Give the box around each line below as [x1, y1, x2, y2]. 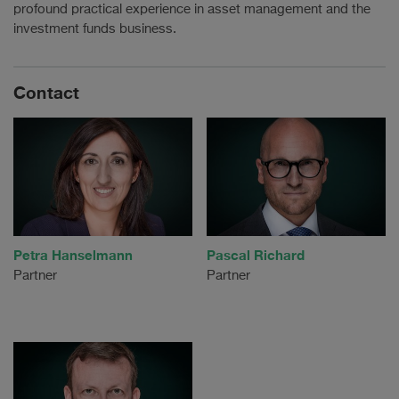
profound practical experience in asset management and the [13, 2, 370, 16]
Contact [13, 82, 80, 102]
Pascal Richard [206, 247, 305, 264]
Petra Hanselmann [13, 247, 133, 264]
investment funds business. [13, 21, 176, 36]
